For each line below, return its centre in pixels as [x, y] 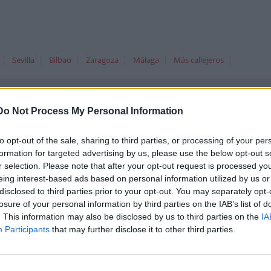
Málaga [146, 60]
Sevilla [23, 60]
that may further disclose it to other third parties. [142, 230]
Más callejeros [199, 60]
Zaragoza [102, 60]
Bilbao [60, 60]
